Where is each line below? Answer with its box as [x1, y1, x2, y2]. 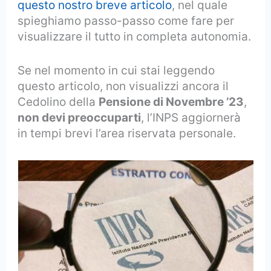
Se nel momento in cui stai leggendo [18, 64, 215, 78]
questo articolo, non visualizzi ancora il [18, 79, 229, 94]
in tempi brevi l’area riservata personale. [18, 126, 237, 141]
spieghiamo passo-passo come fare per [18, 13, 235, 28]
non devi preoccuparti [18, 111, 142, 125]
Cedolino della [18, 95, 99, 109]
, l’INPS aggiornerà [141, 111, 241, 125]
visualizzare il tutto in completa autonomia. [18, 29, 252, 44]
